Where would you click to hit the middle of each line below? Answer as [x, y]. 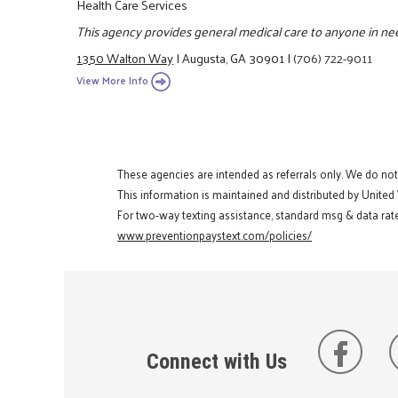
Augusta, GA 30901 [234, 58]
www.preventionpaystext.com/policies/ [215, 235]
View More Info [113, 80]
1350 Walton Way [125, 58]
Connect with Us [219, 361]
